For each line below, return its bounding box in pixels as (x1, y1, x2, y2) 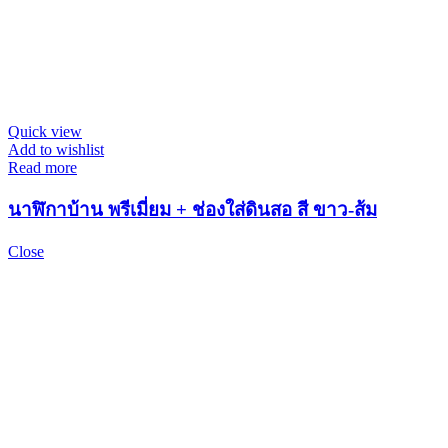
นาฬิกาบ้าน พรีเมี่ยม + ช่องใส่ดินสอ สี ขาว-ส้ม (8, 199, 377, 221)
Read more (8, 158, 77, 176)
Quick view (8, 122, 82, 140)
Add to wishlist (8, 140, 104, 158)
